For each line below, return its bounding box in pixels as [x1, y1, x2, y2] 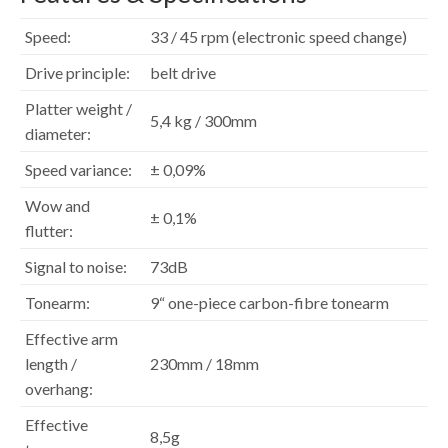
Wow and [25, 195, 90, 215]
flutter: [25, 220, 73, 240]
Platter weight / [25, 98, 132, 118]
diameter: [25, 123, 91, 143]
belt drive [150, 62, 216, 82]
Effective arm [25, 328, 118, 348]
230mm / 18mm [150, 353, 259, 373]
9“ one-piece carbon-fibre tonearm [150, 292, 389, 312]
